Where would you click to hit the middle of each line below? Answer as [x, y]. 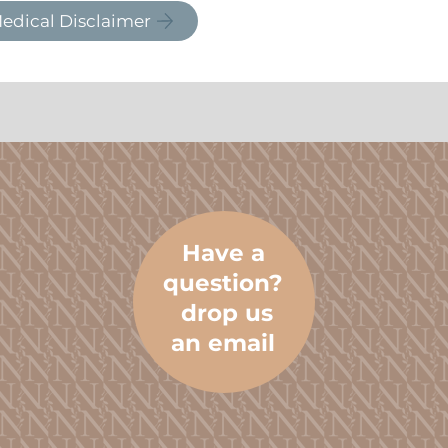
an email [223, 343]
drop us [223, 313]
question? [223, 283]
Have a [223, 253]
